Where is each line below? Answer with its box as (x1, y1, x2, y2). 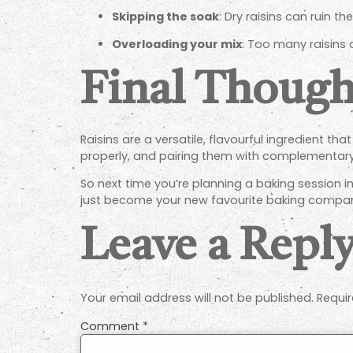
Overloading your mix (112, 36, 242, 53)
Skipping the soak (112, 8, 219, 24)
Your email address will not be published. (80, 289, 314, 306)
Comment (80, 318, 143, 334)
